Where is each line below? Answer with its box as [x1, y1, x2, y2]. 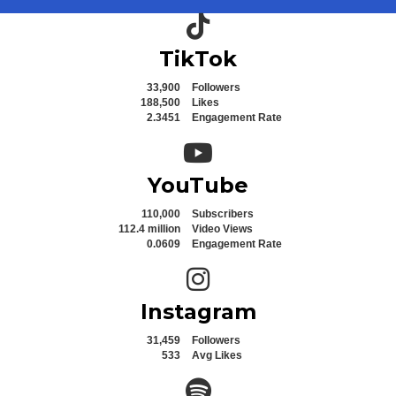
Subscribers [192, 207, 254, 220]
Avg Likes [192, 348, 242, 362]
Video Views [192, 222, 253, 235]
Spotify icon [184, 377, 249, 392]
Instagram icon [186, 266, 269, 281]
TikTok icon [186, 13, 247, 28]
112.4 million [118, 222, 180, 235]
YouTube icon [182, 140, 258, 155]
